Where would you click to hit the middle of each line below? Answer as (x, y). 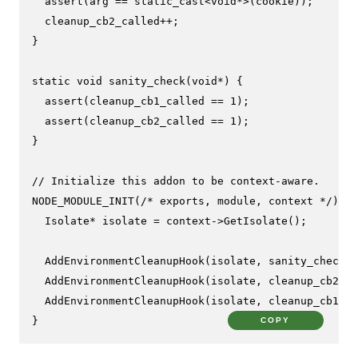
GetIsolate (256, 221)
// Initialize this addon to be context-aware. (176, 181)
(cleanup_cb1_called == (157, 101)
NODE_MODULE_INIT (83, 201)
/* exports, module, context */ (237, 201)
